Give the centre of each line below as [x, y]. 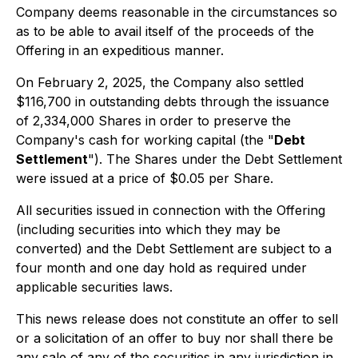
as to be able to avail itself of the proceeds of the [165, 31]
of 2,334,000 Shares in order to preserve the [153, 121]
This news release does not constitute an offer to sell [177, 319]
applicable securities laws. [94, 287]
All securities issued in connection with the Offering [171, 210]
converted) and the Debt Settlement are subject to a [174, 249]
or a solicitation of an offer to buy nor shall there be [175, 338]
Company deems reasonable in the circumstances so [177, 12]
